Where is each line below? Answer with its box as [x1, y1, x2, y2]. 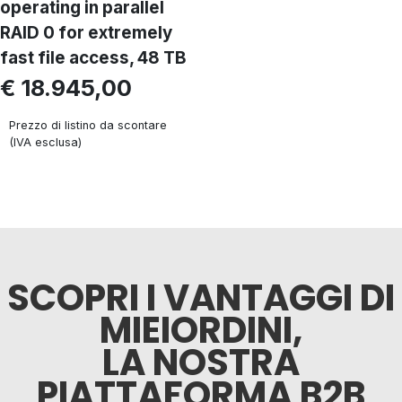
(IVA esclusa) [9, 135, 82, 149]
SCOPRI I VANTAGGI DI [7, 273, 395, 323]
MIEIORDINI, [100, 305, 302, 355]
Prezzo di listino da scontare [9, 118, 167, 132]
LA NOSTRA [102, 337, 300, 388]
